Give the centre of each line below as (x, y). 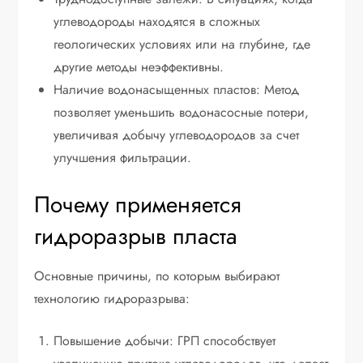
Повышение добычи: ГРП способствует (165, 341)
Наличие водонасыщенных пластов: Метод (177, 90)
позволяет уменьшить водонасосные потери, (181, 113)
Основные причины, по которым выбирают (157, 276)
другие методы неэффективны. (139, 67)
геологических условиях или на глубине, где (182, 45)
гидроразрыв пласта (136, 237)
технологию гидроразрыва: (112, 299)
